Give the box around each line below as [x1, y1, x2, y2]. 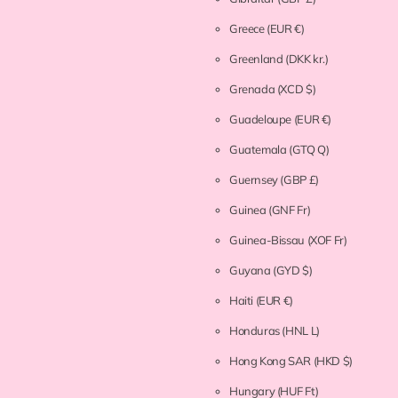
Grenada [228, 82, 277, 97]
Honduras [228, 323, 283, 338]
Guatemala [228, 142, 290, 157]
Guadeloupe [228, 112, 294, 127]
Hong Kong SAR [228, 354, 314, 369]
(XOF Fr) [306, 233, 347, 248]
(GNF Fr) [268, 203, 311, 218]
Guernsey [228, 172, 281, 187]
